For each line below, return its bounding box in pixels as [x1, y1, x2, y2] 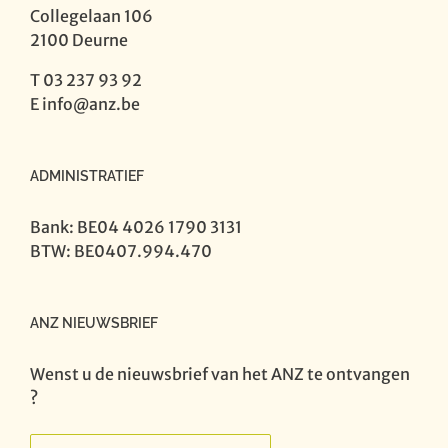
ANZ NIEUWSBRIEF [30, 315, 158, 331]
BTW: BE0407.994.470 [30, 241, 212, 261]
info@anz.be [42, 94, 140, 114]
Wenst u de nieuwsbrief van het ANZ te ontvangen [30, 364, 410, 384]
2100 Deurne [30, 30, 128, 50]
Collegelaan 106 [30, 6, 153, 26]
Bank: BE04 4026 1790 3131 [30, 217, 242, 237]
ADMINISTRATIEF [30, 168, 144, 184]
